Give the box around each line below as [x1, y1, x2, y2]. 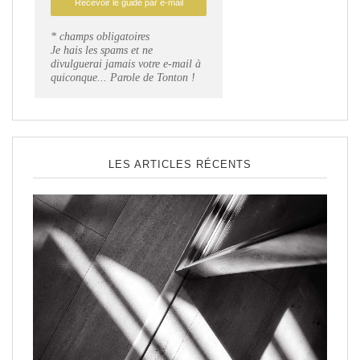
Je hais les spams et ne [51, 44, 153, 57]
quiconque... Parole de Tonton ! [51, 72, 195, 84]
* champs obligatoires [51, 31, 149, 43]
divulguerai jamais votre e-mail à [51, 58, 201, 71]
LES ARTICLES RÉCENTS [108, 157, 252, 170]
